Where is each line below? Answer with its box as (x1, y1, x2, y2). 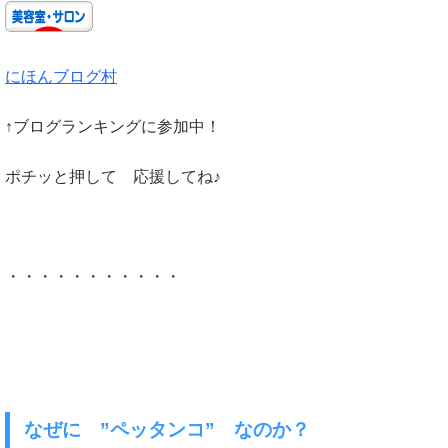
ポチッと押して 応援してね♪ (5, 167, 221, 185)
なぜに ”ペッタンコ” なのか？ (24, 418, 311, 440)
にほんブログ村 (5, 67, 117, 85)
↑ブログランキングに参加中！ (5, 117, 221, 135)
